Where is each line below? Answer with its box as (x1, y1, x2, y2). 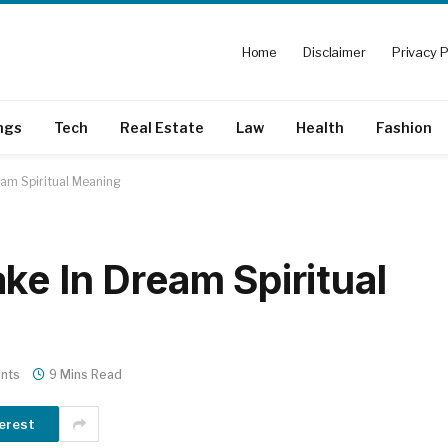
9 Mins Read (49, 367, 122, 382)
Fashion (376, 118, 432, 136)
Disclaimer (303, 43, 366, 60)
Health (296, 118, 344, 136)
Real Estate (120, 118, 204, 136)
